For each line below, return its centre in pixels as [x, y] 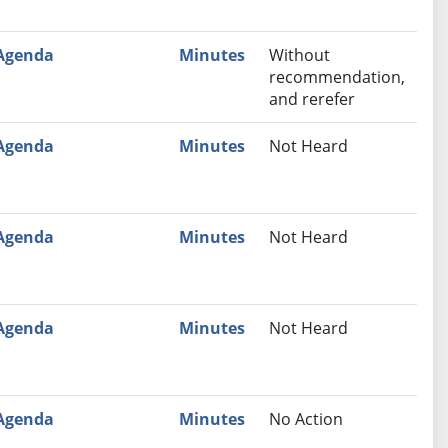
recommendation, [336, 77]
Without [299, 55]
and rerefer [311, 99]
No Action [305, 419]
